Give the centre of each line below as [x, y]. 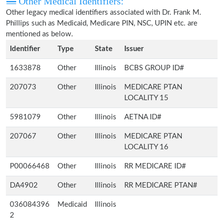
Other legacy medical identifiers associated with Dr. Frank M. [104, 13]
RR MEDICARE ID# [155, 166]
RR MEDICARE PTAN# [161, 185]
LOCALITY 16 [146, 147]
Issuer [134, 49]
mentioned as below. [40, 34]
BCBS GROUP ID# [154, 68]
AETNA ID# [143, 117]
